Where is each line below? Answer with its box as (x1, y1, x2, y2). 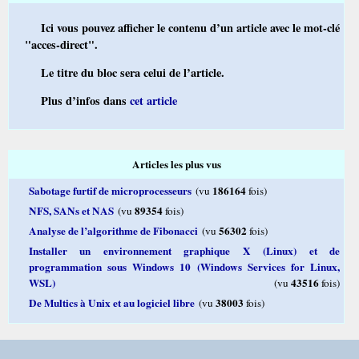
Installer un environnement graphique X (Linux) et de (29, 242, 341, 259)
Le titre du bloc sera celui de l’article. (40, 63, 224, 81)
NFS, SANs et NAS (29, 202, 114, 219)
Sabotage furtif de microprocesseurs (29, 182, 192, 199)
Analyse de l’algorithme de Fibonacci (29, 222, 198, 239)
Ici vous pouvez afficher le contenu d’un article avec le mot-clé (40, 18, 341, 36)
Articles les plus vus (131, 155, 221, 172)
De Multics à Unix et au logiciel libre (29, 294, 195, 311)
